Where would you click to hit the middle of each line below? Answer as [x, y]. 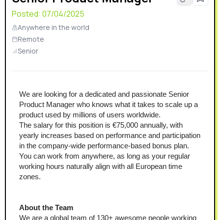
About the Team [46, 207]
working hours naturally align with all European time [101, 166]
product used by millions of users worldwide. [90, 115]
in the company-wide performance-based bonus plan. [104, 146]
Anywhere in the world [54, 27]
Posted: [27, 14]
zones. [30, 177]
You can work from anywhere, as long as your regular [105, 156]
